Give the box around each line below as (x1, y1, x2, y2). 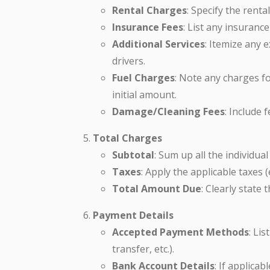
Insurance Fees (112, 20, 183, 34)
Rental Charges (112, 3, 187, 17)
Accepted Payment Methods (112, 225, 249, 239)
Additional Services (112, 37, 205, 51)
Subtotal (112, 148, 154, 162)
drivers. (112, 54, 145, 67)
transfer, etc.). (112, 242, 174, 256)
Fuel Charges (112, 71, 175, 84)
